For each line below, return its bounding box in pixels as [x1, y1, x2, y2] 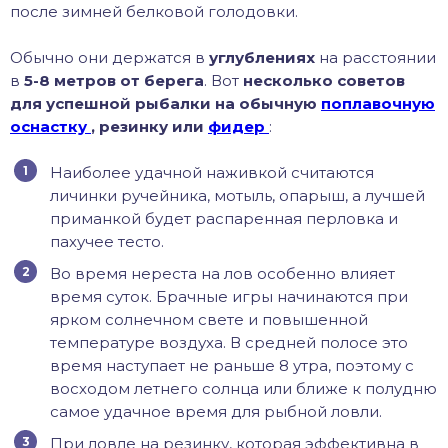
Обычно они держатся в [10, 48, 209, 68]
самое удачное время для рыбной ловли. [50, 402, 382, 422]
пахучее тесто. [50, 232, 164, 252]
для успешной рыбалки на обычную [10, 94, 321, 114]
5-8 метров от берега [24, 71, 204, 91]
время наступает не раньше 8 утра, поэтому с [50, 356, 414, 376]
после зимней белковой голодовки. [10, 2, 298, 22]
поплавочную [321, 94, 435, 114]
